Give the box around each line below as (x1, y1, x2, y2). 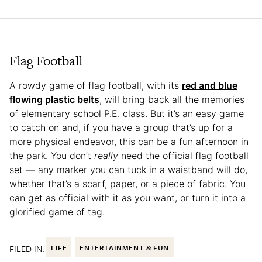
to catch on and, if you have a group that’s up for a (9, 122, 233, 134)
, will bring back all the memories (99, 94, 244, 106)
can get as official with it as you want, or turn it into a (9, 192, 246, 204)
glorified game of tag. (9, 206, 105, 218)
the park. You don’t (9, 150, 94, 162)
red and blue (182, 80, 237, 92)
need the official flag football (118, 150, 249, 162)
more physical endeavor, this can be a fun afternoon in (9, 136, 249, 148)
